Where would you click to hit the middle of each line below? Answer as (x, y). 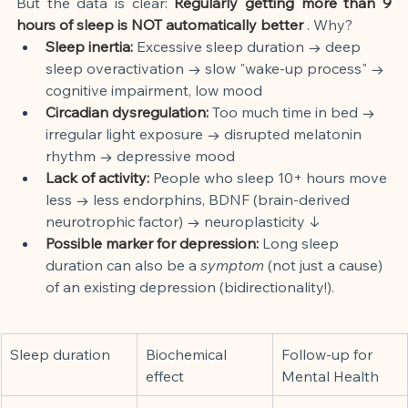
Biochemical (188, 354)
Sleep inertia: (89, 46)
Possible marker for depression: (152, 243)
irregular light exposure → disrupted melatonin (205, 133)
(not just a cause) (327, 265)
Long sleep (302, 243)
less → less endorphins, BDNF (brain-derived (199, 199)
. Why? (330, 24)
